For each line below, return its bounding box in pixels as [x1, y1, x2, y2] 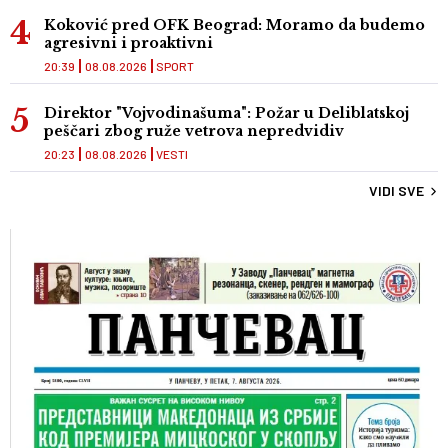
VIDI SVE [369, 182, 424, 200]
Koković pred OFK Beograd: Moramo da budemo [44, 16, 425, 35]
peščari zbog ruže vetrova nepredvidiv [44, 122, 344, 141]
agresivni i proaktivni [44, 34, 213, 53]
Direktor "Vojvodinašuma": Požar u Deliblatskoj [44, 104, 409, 123]
